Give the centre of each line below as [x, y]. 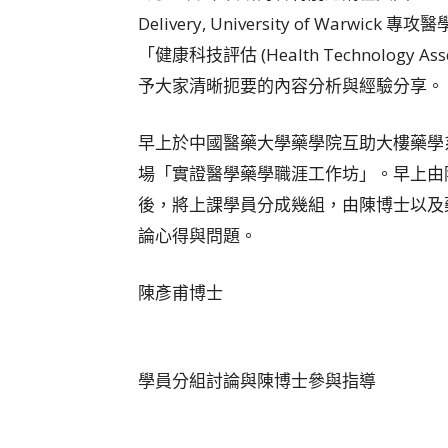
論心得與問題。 [197, 235]
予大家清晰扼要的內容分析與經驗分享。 [291, 85]
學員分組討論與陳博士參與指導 [257, 380]
